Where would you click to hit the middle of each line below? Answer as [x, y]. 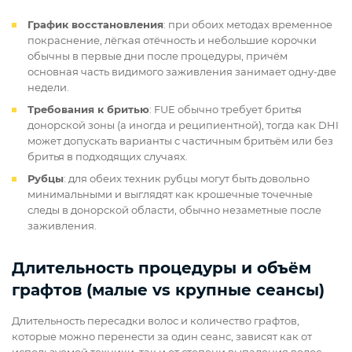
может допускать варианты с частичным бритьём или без [180, 141]
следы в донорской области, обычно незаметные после [174, 210]
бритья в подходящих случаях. [108, 157]
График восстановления [95, 25]
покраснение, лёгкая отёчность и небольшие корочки [172, 40]
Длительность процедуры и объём [161, 268]
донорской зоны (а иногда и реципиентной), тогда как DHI [183, 125]
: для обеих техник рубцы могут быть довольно [187, 179]
